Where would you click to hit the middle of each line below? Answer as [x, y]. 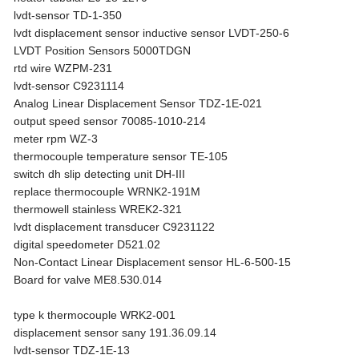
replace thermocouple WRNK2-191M [107, 192]
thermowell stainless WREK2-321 [98, 209]
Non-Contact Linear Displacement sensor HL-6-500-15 [153, 262]
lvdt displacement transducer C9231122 [115, 227]
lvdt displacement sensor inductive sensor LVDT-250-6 [152, 33]
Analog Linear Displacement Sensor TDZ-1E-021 [138, 103]
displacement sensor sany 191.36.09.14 [115, 333]
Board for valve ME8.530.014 [88, 280]
